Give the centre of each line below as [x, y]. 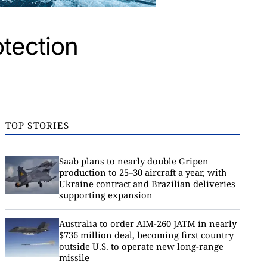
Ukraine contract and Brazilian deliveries [147, 184]
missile [74, 257]
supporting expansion [105, 195]
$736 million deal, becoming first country [146, 235]
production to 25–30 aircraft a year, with [142, 172]
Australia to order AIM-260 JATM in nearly [148, 223]
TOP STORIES [37, 125]
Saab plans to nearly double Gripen [133, 161]
